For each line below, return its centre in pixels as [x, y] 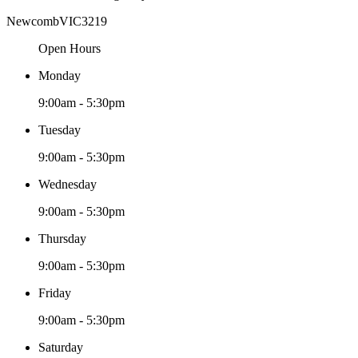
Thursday [62, 238]
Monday [60, 75]
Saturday [61, 347]
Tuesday [60, 129]
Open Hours [70, 48]
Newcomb [33, 21]
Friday [55, 292]
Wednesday [68, 184]
